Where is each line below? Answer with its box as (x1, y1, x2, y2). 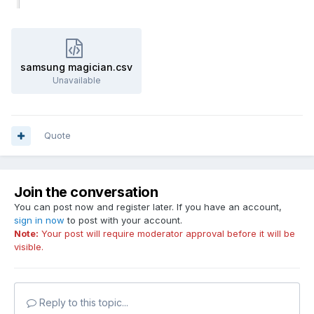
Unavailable (52, 75, 101, 86)
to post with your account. (64, 214, 182, 226)
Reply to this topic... (36, 296, 128, 309)
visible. (14, 241, 43, 253)
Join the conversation (14, 184, 158, 201)
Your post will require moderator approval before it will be (39, 228, 295, 240)
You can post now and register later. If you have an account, (14, 201, 282, 213)
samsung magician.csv (20, 61, 132, 74)
